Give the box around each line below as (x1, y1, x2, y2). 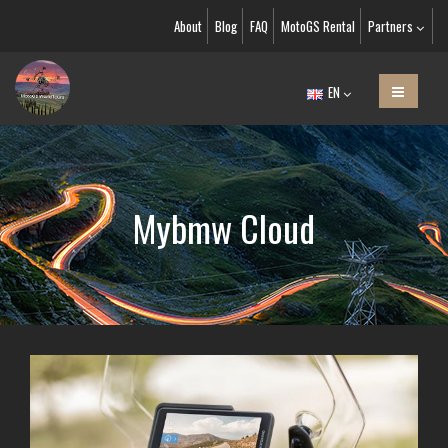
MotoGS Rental (281, 16, 355, 36)
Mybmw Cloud (133, 201, 315, 254)
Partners (368, 16, 416, 36)
